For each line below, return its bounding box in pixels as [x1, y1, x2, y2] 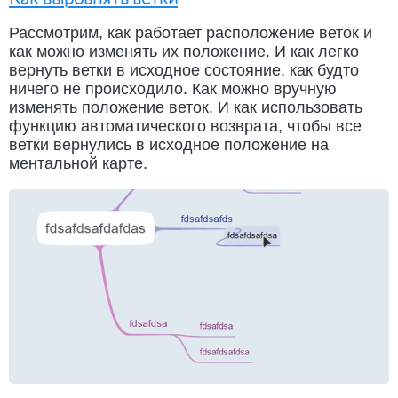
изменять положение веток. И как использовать [9, 98, 362, 116]
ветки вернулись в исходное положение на [9, 135, 329, 154]
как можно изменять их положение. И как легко [9, 42, 359, 60]
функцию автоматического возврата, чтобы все [9, 116, 362, 135]
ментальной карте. [9, 154, 147, 172]
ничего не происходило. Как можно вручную [9, 79, 337, 98]
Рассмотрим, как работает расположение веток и [9, 23, 372, 42]
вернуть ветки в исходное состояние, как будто [9, 60, 359, 79]
